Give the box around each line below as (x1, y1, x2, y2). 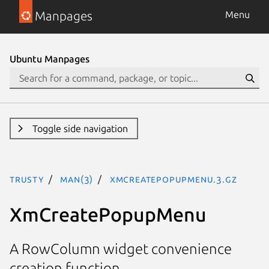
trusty (10, 174, 44, 184)
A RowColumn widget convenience (10, 241, 232, 258)
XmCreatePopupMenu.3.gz (109, 174, 237, 184)
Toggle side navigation (32, 123, 128, 134)
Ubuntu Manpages (10, 53, 89, 64)
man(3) (60, 174, 94, 184)
